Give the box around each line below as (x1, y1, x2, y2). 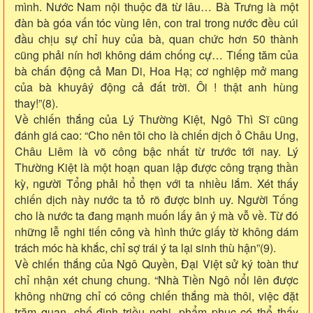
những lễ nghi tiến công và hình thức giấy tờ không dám (15, 223, 298, 240)
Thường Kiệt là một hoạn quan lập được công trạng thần (15, 159, 298, 175)
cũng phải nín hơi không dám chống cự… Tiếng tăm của (15, 46, 298, 63)
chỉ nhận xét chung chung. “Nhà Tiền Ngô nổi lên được (15, 271, 298, 288)
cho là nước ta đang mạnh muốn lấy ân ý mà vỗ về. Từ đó (15, 207, 298, 224)
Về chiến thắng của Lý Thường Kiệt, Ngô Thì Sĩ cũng (15, 110, 298, 127)
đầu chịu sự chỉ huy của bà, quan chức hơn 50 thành (15, 30, 298, 47)
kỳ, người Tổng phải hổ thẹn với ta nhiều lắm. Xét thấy (15, 175, 298, 191)
